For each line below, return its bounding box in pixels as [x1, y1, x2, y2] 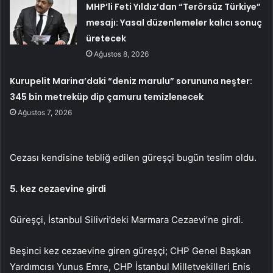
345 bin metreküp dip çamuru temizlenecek [10, 90, 204, 103]
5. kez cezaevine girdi [10, 182, 106, 194]
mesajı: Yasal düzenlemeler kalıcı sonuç [86, 16, 263, 29]
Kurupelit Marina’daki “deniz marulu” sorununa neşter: [10, 74, 253, 87]
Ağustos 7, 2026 [18, 107, 73, 117]
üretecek [86, 32, 127, 44]
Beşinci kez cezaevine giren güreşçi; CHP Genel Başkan [10, 244, 251, 257]
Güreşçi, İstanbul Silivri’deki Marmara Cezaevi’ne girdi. [10, 213, 243, 225]
